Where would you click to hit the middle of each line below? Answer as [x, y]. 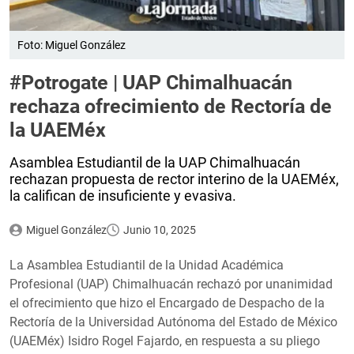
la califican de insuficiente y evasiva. [123, 195]
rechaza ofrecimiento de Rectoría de [171, 106]
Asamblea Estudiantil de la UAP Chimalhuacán [155, 162]
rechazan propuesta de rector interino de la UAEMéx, [174, 179]
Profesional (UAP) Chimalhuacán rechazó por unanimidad [171, 284]
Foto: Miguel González [72, 45]
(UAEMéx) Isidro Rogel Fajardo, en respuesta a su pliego [165, 341]
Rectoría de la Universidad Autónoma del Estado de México [173, 322]
